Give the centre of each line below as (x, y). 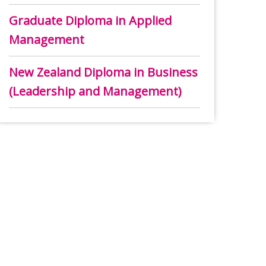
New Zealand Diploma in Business (103, 72)
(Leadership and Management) (95, 91)
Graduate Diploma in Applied (90, 21)
